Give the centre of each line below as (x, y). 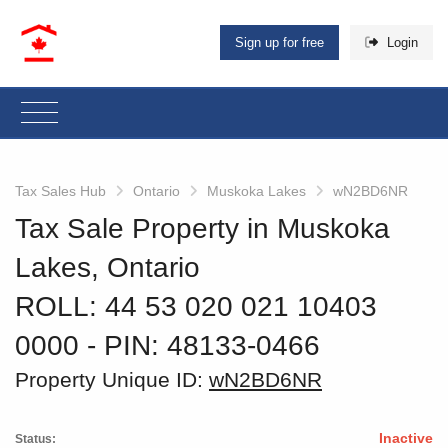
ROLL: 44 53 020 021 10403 (196, 306)
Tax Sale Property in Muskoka (202, 228)
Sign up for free (280, 43)
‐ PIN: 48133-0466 (203, 345)
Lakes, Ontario (107, 267)
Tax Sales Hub (60, 190)
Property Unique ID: (112, 379)
